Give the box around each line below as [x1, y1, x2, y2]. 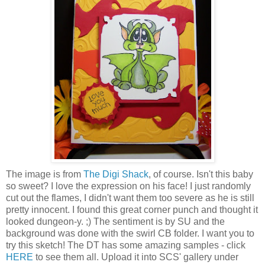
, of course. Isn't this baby [148, 169, 253, 179]
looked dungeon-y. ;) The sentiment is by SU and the [6, 216, 225, 227]
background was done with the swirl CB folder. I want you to [6, 228, 254, 238]
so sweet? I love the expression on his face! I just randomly [6, 180, 251, 191]
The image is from [6, 169, 83, 179]
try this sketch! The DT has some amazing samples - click [6, 240, 245, 250]
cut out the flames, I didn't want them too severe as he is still [6, 192, 254, 203]
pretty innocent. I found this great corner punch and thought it [6, 204, 258, 215]
